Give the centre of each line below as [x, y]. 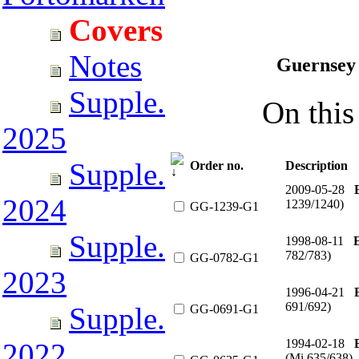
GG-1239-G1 [224, 206]
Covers [116, 30]
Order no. [217, 165]
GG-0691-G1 [224, 309]
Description [317, 165]
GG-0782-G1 [224, 257]
